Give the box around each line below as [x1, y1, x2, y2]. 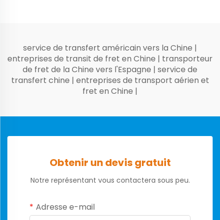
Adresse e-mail [36, 201, 95, 213]
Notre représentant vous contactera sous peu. [30, 175, 190, 185]
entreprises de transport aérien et [76, 74, 209, 86]
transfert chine [11, 74, 72, 86]
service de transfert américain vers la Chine [23, 42, 194, 54]
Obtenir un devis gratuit [49, 155, 171, 169]
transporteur [162, 53, 213, 64]
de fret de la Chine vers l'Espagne [23, 63, 153, 75]
